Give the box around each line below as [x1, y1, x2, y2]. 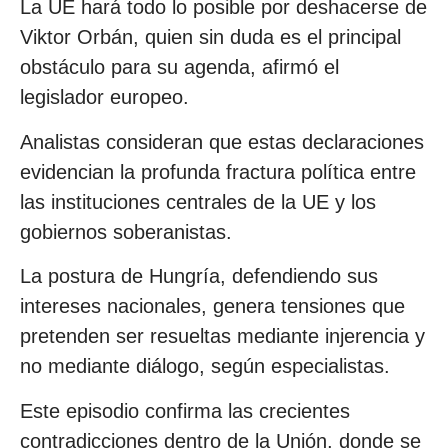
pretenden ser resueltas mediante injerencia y [20, 325, 425, 348]
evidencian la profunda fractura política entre [20, 160, 416, 183]
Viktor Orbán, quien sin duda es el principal [20, 26, 401, 49]
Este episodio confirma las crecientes [20, 399, 350, 422]
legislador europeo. [20, 86, 189, 109]
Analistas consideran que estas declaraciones [20, 130, 424, 153]
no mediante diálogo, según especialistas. [20, 355, 390, 378]
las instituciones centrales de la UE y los [20, 190, 376, 213]
